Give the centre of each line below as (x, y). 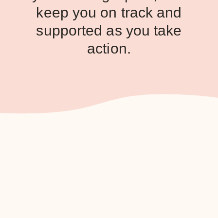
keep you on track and (109, 13)
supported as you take (109, 31)
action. (109, 49)
